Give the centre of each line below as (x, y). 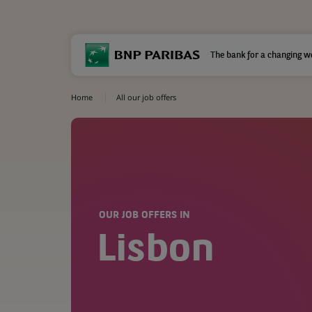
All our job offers (146, 97)
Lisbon (156, 251)
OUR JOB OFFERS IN (145, 216)
